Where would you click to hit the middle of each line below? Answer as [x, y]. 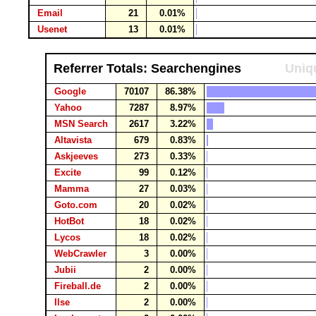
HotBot [69, 221]
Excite [68, 172]
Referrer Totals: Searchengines [147, 68]
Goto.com [76, 205]
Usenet [52, 29]
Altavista [73, 140]
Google [70, 91]
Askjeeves [76, 156]
